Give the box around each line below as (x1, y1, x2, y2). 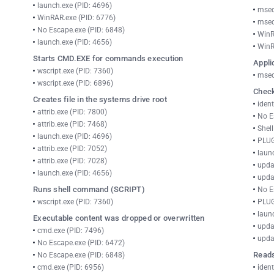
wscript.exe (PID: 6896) (37, 79, 113, 87)
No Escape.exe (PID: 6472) (37, 239, 125, 247)
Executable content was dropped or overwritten (33, 213, 205, 223)
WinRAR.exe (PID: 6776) (37, 13, 116, 22)
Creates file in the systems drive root (33, 95, 167, 104)
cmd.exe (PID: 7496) (37, 226, 104, 235)
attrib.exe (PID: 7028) (37, 157, 107, 165)
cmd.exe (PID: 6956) (37, 263, 104, 272)
